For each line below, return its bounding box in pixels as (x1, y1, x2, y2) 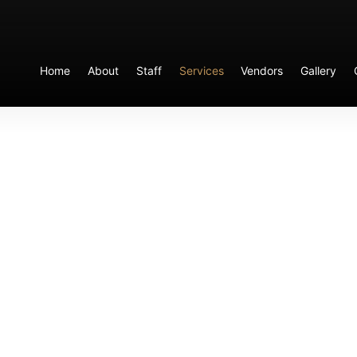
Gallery (300, 63, 337, 77)
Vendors (241, 63, 284, 77)
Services (179, 63, 225, 77)
